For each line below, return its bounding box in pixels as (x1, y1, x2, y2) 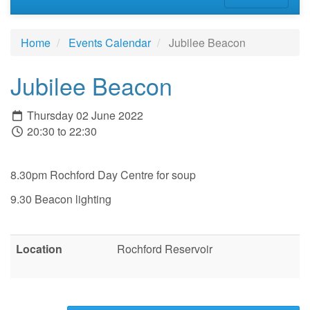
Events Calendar (69, 34, 151, 51)
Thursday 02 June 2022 (24, 107, 143, 124)
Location (16, 240, 62, 257)
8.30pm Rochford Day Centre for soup (10, 167, 196, 183)
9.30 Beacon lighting (10, 190, 111, 207)
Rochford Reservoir (117, 240, 212, 257)
